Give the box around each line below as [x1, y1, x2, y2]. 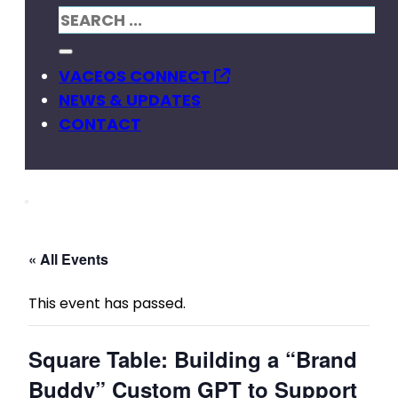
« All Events [28, 249, 108, 269]
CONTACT [59, 113, 141, 135]
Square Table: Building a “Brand [28, 344, 357, 374]
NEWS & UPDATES [59, 89, 201, 111]
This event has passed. [28, 293, 186, 314]
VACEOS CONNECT [59, 65, 214, 87]
